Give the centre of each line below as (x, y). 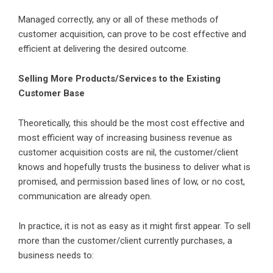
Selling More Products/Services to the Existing (119, 79)
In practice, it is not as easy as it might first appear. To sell (134, 226)
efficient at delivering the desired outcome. (103, 49)
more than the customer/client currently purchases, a (125, 241)
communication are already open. (85, 197)
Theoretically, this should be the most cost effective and (131, 123)
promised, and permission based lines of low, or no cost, (132, 182)
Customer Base (51, 94)
